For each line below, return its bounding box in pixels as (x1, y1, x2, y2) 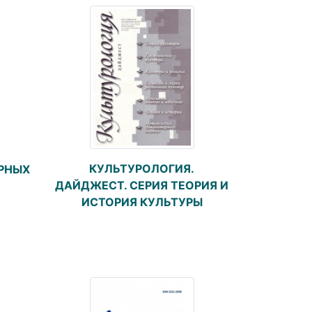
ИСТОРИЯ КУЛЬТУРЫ (81, 195, 203, 210)
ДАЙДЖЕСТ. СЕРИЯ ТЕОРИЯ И (55, 178, 228, 193)
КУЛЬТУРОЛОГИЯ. (89, 162, 194, 176)
